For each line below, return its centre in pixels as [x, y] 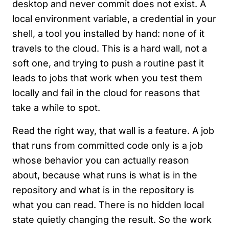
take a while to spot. [56, 108]
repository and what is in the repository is [103, 190]
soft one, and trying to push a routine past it [108, 63]
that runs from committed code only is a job [108, 146]
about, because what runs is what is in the [105, 175]
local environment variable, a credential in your [114, 19]
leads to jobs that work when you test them [107, 78]
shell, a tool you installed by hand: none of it [108, 34]
